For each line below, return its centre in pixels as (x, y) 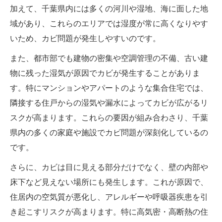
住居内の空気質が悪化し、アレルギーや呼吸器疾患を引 (109, 197)
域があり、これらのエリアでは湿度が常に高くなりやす (109, 23)
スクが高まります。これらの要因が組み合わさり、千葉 (109, 117)
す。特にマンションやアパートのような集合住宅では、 (109, 88)
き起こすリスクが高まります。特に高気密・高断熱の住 (109, 212)
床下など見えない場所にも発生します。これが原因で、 (109, 182)
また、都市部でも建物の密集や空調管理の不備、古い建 (109, 58)
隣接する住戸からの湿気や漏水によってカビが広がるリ (109, 103)
